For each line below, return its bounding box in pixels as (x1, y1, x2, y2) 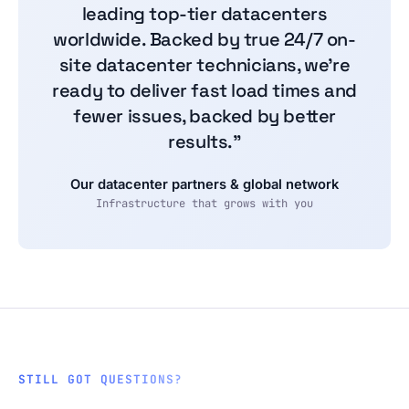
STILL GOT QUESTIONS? (18, 372, 184, 388)
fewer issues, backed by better (72, 104, 336, 129)
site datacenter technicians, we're (58, 53, 351, 78)
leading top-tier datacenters (81, 2, 328, 26)
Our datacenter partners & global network (70, 176, 339, 194)
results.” (168, 130, 241, 154)
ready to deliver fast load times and (52, 79, 357, 103)
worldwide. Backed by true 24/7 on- (53, 27, 356, 52)
